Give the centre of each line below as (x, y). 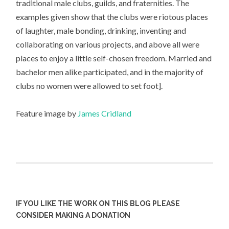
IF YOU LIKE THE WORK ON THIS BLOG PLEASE (98, 204)
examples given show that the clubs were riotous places (112, 17)
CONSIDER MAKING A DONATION (73, 215)
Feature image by (47, 113)
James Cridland (105, 113)
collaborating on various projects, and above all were (108, 44)
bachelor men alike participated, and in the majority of (110, 72)
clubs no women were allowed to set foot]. (89, 86)
